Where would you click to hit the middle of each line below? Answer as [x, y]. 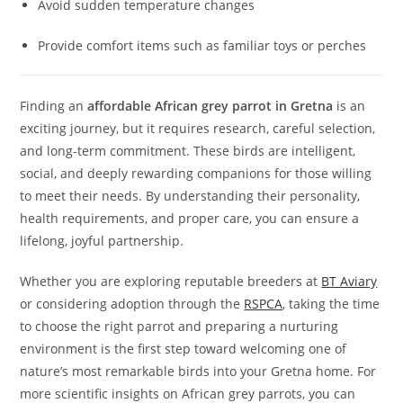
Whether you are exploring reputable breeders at [171, 282]
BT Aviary [349, 282]
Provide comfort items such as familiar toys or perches [202, 46]
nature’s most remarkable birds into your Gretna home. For [198, 372]
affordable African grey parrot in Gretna [210, 106]
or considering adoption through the [132, 304]
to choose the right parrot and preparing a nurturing [179, 327]
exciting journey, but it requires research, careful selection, [198, 129]
